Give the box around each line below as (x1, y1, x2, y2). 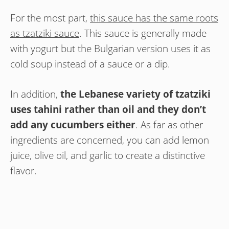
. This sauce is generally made (79, 27, 207, 40)
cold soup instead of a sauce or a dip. (10, 57, 170, 71)
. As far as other (135, 118, 203, 131)
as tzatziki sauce (10, 27, 79, 40)
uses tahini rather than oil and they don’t (10, 102, 206, 116)
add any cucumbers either (10, 118, 135, 131)
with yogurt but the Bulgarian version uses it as (10, 42, 211, 56)
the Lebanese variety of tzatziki (60, 87, 211, 101)
